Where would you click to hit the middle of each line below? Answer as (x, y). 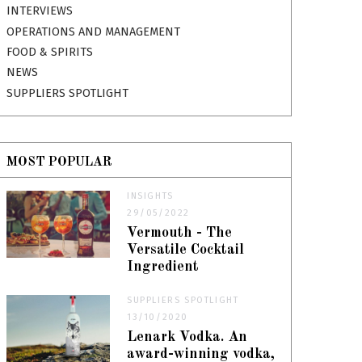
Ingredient (163, 267)
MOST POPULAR (60, 163)
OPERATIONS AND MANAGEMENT (94, 32)
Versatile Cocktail (186, 250)
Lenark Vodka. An (187, 337)
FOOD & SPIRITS (50, 53)
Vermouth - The (180, 233)
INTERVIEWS (40, 11)
